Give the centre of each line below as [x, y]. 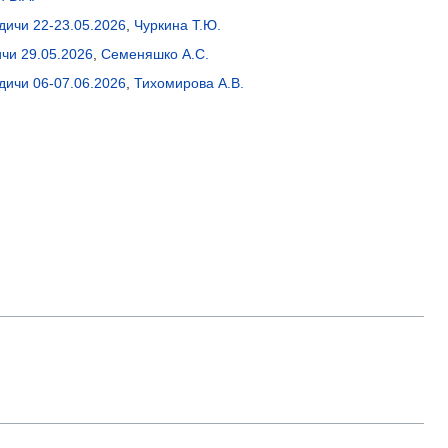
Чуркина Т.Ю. [177, 25]
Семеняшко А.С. [155, 54]
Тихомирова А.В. [189, 83]
